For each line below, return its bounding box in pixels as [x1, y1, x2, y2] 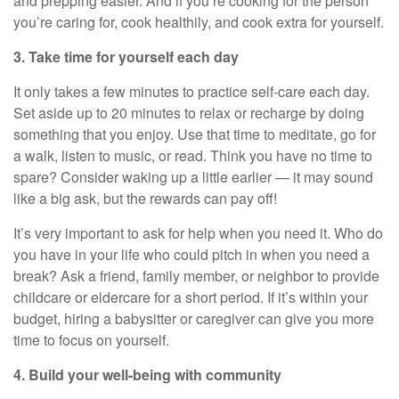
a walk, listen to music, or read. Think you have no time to [13, 145, 372, 166]
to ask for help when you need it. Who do [124, 223, 383, 243]
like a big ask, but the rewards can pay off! [13, 188, 277, 208]
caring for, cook [53, 12, 155, 32]
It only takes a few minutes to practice [13, 81, 251, 102]
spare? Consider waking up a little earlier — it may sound [13, 167, 373, 187]
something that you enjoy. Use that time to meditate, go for [13, 124, 376, 144]
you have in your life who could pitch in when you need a [13, 244, 370, 265]
